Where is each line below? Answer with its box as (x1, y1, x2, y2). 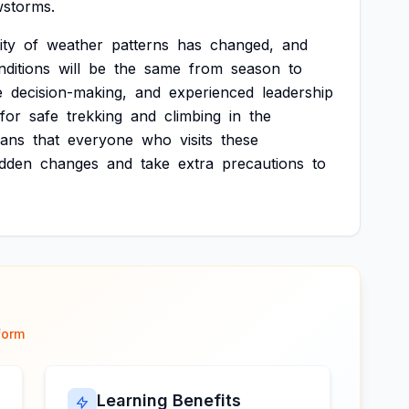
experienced (169, 83, 254, 101)
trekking (67, 107, 122, 125)
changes (40, 154, 99, 173)
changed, (210, 36, 274, 54)
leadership (262, 83, 333, 101)
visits (180, 131, 213, 149)
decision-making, (11, 83, 127, 101)
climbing (164, 107, 221, 125)
